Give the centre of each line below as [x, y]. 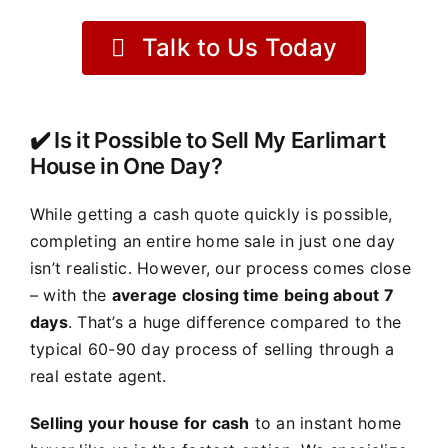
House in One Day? [126, 165]
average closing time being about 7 [252, 294]
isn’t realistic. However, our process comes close [220, 267]
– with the [70, 294]
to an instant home [325, 422]
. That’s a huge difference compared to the [234, 321]
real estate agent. [98, 375]
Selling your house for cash [139, 422]
